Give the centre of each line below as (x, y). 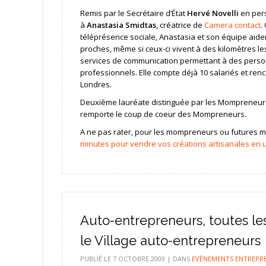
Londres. (96, 84)
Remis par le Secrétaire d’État (133, 13)
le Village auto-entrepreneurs (170, 240)
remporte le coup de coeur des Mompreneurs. (163, 114)
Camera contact (232, 25)
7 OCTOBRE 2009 (139, 258)
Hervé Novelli (213, 13)
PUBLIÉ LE (96, 258)
